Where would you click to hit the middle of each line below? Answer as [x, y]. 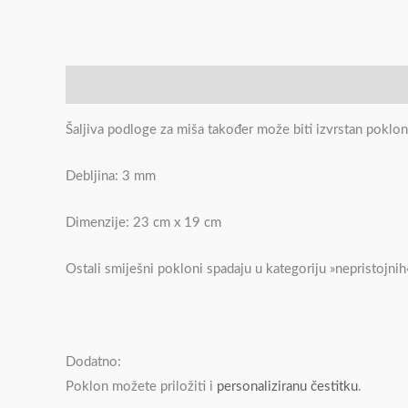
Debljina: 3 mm [111, 177]
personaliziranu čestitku [287, 387]
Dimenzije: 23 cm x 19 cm [143, 223]
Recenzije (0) [153, 84]
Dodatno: [93, 362]
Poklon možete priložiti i [141, 387]
